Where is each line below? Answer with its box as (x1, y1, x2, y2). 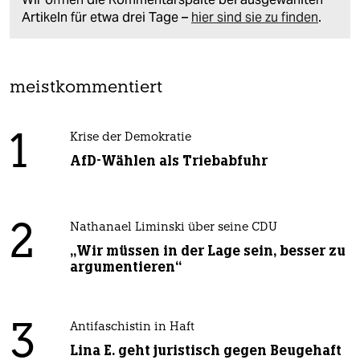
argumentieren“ (69, 258, 182, 276)
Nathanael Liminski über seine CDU (69, 222, 277, 235)
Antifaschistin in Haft (69, 321, 194, 334)
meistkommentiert (10, 80, 162, 97)
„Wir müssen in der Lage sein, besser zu (69, 242, 346, 260)
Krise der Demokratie (69, 132, 191, 145)
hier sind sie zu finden (191, 9, 318, 27)
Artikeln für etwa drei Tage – (22, 9, 191, 27)
